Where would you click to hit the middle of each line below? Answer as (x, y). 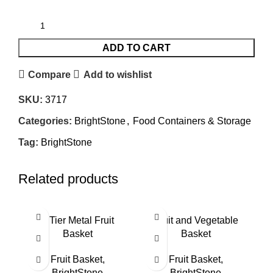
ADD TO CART (136, 48)
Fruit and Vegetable (196, 221)
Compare (50, 74)
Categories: (45, 121)
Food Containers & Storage (192, 121)
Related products (68, 179)
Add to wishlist (117, 74)
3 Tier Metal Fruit (77, 221)
